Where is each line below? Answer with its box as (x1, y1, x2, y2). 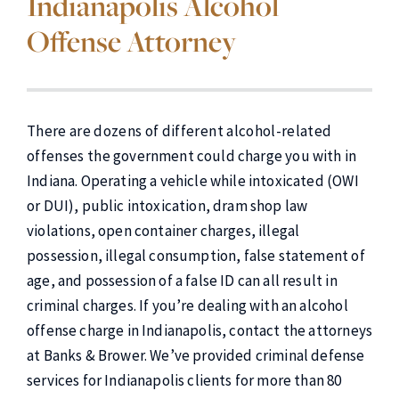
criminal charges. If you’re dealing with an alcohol (27, 296, 348, 315)
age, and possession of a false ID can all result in (27, 271, 338, 290)
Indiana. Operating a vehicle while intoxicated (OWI (27, 171, 359, 191)
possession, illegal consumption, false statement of (27, 246, 365, 265)
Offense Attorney (27, 21, 236, 61)
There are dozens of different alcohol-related (27, 121, 332, 141)
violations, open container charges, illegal (27, 221, 300, 240)
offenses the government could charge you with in (27, 146, 357, 166)
